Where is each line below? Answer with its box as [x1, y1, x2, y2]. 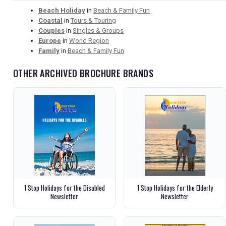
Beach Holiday [38, 6, 85, 14]
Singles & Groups [73, 26, 124, 34]
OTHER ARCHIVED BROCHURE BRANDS [13, 66, 153, 80]
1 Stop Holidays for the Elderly [137, 182, 213, 193]
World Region [69, 36, 109, 44]
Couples [38, 26, 65, 34]
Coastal [38, 16, 63, 24]
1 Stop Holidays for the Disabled [24, 182, 105, 193]
